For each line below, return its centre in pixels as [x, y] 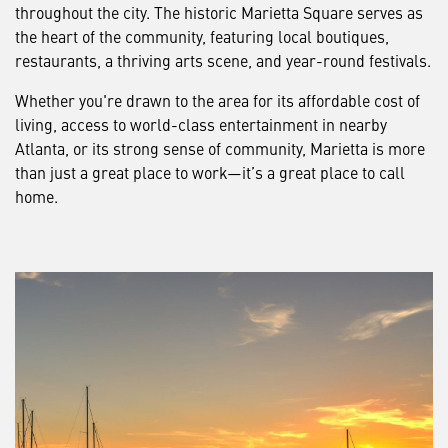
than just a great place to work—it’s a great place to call [210, 171]
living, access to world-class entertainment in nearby [201, 123]
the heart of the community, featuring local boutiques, [202, 35]
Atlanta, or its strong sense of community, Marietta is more [220, 147]
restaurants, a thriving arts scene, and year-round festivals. [223, 59]
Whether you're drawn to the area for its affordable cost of [217, 99]
